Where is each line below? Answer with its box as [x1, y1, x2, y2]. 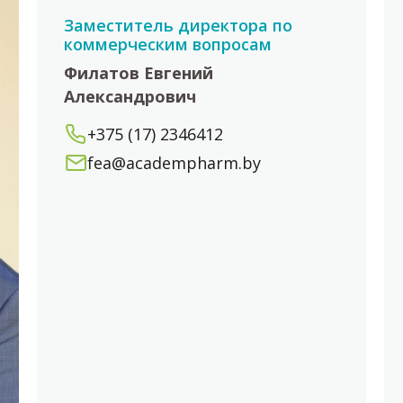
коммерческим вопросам [63, 32, 272, 55]
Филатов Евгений [63, 62, 213, 84]
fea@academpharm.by [86, 152, 261, 174]
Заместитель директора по [63, 13, 292, 36]
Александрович [63, 85, 196, 107]
